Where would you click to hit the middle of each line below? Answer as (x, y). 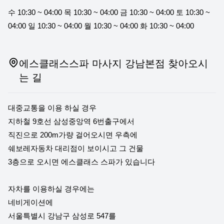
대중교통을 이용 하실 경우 (52, 108)
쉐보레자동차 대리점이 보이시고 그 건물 (76, 148)
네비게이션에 (30, 202)
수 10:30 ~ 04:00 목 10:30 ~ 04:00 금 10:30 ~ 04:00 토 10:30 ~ (109, 12)
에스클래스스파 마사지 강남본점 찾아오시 (114, 63)
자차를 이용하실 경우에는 (51, 189)
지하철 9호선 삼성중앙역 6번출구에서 (71, 121)
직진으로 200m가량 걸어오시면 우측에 (73, 135)
